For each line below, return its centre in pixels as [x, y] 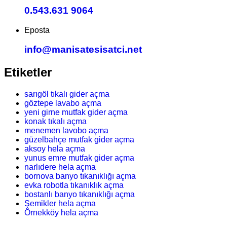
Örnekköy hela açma [61, 213]
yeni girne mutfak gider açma [76, 112]
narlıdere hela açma [60, 167]
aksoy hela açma [55, 149]
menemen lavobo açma [66, 131]
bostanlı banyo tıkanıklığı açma [80, 195]
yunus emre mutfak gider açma [79, 158]
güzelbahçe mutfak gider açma [79, 140]
